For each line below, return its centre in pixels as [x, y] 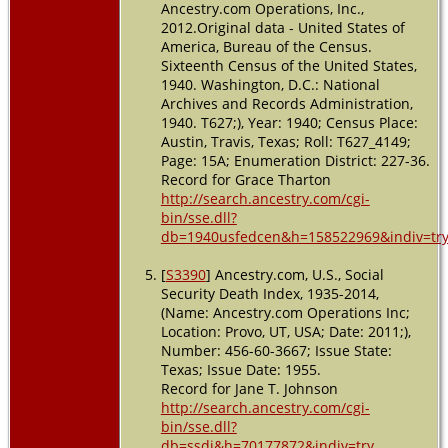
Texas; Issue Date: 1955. [240, 369]
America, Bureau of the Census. [266, 46]
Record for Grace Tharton [245, 179]
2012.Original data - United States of [282, 27]
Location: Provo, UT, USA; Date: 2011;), [285, 331]
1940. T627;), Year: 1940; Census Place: [289, 122]
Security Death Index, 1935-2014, [269, 293]
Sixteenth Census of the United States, [288, 65]
